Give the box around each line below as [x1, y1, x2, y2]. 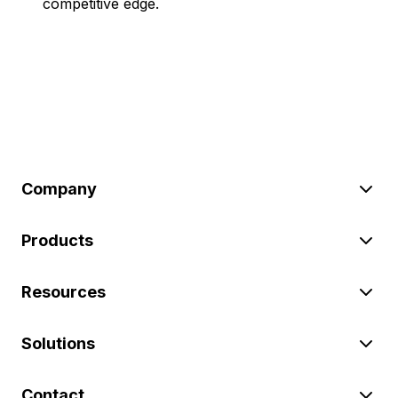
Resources [21, 283, 106, 301]
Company [21, 179, 97, 198]
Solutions [21, 334, 95, 353]
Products [21, 231, 93, 250]
